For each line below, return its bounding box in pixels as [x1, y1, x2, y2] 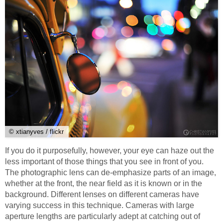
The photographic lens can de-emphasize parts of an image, [5, 168, 216, 177]
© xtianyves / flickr [9, 128, 64, 136]
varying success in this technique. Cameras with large [5, 201, 194, 210]
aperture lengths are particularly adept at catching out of [5, 212, 200, 221]
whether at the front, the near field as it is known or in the [5, 179, 202, 188]
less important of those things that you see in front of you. [5, 157, 204, 166]
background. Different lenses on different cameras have [5, 190, 199, 199]
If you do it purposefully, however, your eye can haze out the [5, 146, 214, 155]
